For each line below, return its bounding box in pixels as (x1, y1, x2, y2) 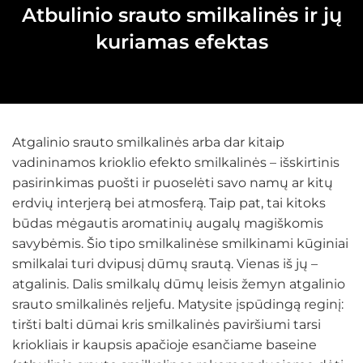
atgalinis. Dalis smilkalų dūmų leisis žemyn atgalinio (12, 276, 345, 292)
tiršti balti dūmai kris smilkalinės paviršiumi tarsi (12, 317, 321, 332)
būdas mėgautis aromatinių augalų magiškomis (12, 216, 323, 231)
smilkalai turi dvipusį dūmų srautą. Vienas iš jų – (12, 256, 318, 271)
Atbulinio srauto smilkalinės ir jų (21, 3, 342, 27)
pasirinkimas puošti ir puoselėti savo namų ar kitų (12, 175, 333, 190)
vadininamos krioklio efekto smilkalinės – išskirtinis (12, 155, 340, 170)
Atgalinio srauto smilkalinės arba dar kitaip (12, 135, 284, 150)
